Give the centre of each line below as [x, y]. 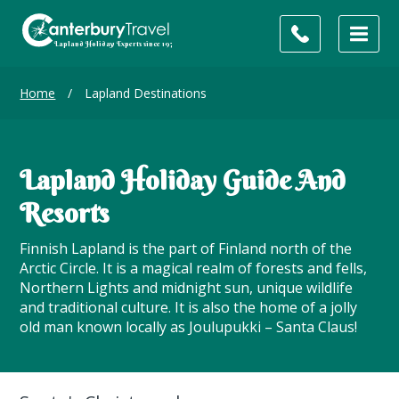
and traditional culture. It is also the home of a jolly [189, 307]
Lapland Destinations [144, 93]
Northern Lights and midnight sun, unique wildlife [187, 288]
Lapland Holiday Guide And [183, 180]
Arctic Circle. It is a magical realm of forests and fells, [194, 268]
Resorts [65, 213]
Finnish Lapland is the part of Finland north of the [186, 248]
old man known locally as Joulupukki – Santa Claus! [189, 327]
